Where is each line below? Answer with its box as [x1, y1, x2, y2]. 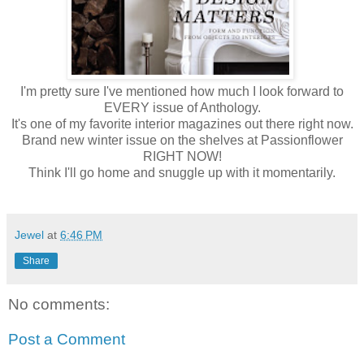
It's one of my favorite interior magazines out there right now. [11, 116, 353, 131]
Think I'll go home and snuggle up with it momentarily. [28, 165, 336, 180]
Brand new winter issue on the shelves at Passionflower [21, 132, 343, 147]
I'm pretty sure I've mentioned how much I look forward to [20, 84, 344, 98]
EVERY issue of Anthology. [103, 100, 261, 115]
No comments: [8, 295, 110, 313]
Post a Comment [8, 331, 125, 349]
